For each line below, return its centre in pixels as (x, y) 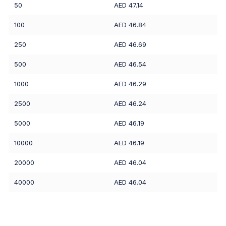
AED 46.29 (130, 84)
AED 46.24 (130, 104)
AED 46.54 (130, 64)
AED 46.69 (130, 45)
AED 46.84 (130, 25)
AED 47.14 (129, 5)
